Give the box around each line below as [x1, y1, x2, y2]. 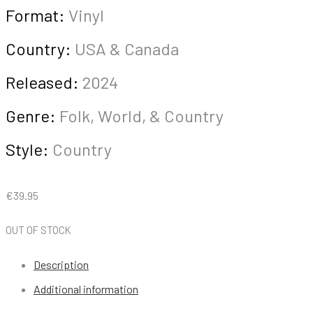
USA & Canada [71, 38, 179, 59]
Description [34, 258, 89, 271]
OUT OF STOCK [6, 224, 71, 236]
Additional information [34, 282, 138, 296]
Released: [6, 72, 79, 92]
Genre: [6, 105, 56, 126]
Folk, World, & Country [56, 105, 224, 126]
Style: [6, 139, 49, 159]
